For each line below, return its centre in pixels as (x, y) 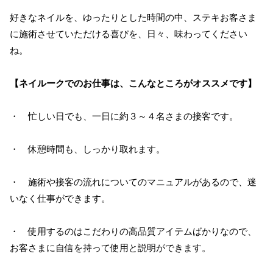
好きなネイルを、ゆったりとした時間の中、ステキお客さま (133, 17)
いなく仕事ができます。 (60, 198)
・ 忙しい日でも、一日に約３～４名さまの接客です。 (124, 116)
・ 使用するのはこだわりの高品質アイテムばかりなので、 (133, 231)
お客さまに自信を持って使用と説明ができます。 (110, 248)
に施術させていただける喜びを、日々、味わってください (129, 34)
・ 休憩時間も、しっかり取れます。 (87, 149)
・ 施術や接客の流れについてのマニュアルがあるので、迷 (133, 182)
